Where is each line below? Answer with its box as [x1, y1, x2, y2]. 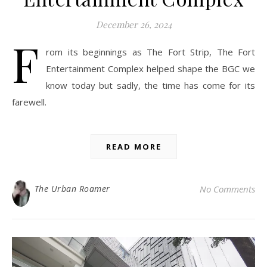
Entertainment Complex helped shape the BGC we [46, 62, 255, 74]
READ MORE [105, 141, 162, 152]
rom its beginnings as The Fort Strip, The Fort [46, 45, 255, 58]
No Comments [200, 182, 255, 195]
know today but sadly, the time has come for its [46, 79, 255, 91]
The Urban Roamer [34, 182, 110, 194]
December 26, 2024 [95, 18, 172, 30]
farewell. [12, 95, 46, 108]
